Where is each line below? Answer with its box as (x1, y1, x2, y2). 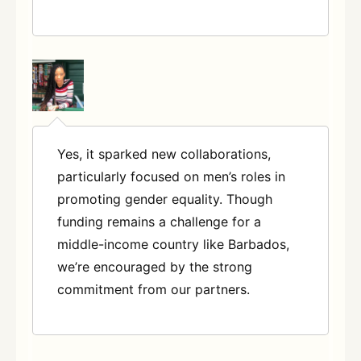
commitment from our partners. (57, 280, 250, 297)
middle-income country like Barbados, (57, 235, 289, 252)
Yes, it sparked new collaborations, (57, 145, 271, 162)
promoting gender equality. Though (57, 190, 272, 207)
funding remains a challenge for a (57, 213, 261, 230)
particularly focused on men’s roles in (57, 168, 285, 185)
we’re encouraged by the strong (57, 258, 252, 275)
